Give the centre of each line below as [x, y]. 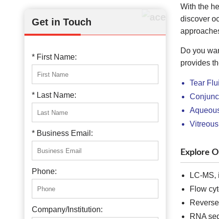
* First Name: [54, 57]
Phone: [44, 171]
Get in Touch [62, 22]
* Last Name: [54, 95]
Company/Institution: [67, 209]
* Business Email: [62, 133]
